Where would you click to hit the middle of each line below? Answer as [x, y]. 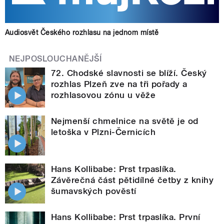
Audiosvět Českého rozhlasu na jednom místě [82, 32]
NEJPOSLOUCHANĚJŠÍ [55, 58]
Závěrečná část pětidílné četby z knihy [132, 180]
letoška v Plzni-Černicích [103, 132]
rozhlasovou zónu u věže [103, 95]
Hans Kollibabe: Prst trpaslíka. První [126, 217]
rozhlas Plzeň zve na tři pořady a [119, 84]
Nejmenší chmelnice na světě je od [125, 121]
